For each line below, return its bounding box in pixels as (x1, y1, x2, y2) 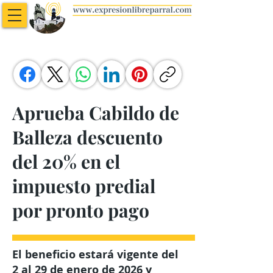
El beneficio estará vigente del (12, 247, 179, 262)
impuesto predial (12, 174, 155, 198)
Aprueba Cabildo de (12, 101, 179, 125)
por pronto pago (12, 198, 149, 222)
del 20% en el (12, 149, 120, 174)
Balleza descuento (12, 125, 163, 149)
